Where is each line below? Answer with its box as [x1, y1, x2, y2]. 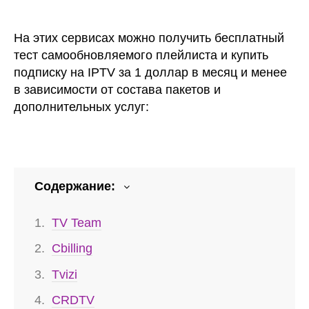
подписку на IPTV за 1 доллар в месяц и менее [14, 65, 287, 79]
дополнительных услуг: [14, 99, 149, 114]
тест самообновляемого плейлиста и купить [14, 48, 268, 62]
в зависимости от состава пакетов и [14, 82, 221, 97]
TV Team [52, 215, 101, 230]
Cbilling [52, 241, 92, 256]
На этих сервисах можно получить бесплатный [14, 30, 284, 45]
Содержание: [34, 179, 115, 193]
